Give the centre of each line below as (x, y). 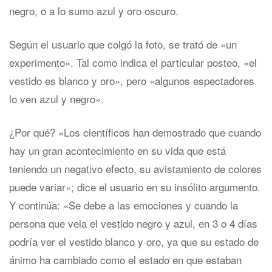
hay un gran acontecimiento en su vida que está (117, 150)
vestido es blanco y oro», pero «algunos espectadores (132, 80)
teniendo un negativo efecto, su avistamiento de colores (135, 168)
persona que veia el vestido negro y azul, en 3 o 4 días (133, 223)
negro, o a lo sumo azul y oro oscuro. (94, 11)
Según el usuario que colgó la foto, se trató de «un (123, 44)
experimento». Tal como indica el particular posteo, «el (133, 62)
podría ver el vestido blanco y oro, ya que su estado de (134, 241)
